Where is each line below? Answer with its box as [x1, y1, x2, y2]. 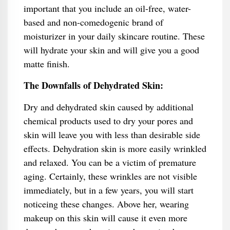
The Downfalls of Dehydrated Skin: [23, 79, 163, 92]
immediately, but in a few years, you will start [23, 184, 194, 196]
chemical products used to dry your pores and [23, 114, 193, 127]
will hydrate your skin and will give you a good [23, 44, 199, 56]
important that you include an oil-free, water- [23, 2, 191, 14]
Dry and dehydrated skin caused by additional [23, 101, 194, 113]
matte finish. [23, 57, 73, 70]
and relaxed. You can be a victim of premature [23, 156, 196, 168]
